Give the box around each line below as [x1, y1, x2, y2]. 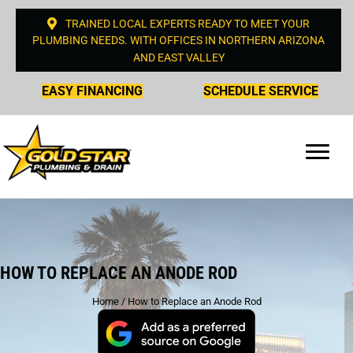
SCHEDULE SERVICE [203, 83, 318, 98]
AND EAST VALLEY [132, 50, 225, 64]
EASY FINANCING [42, 83, 143, 98]
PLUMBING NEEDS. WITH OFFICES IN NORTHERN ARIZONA [32, 34, 325, 47]
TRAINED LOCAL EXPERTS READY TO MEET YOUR [65, 17, 310, 31]
